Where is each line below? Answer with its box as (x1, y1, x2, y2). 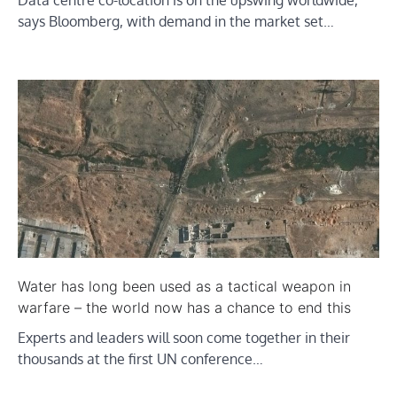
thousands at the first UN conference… (18, 350, 263, 369)
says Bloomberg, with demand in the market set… (18, 12, 334, 31)
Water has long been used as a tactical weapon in (18, 277, 351, 296)
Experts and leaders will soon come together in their (18, 329, 350, 347)
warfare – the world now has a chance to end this (18, 299, 351, 317)
